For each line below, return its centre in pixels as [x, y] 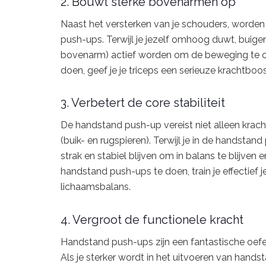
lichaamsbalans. [96, 187]
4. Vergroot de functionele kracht [152, 219]
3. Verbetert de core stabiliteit [143, 103]
